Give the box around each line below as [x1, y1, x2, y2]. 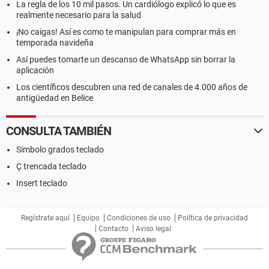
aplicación [16, 65, 54, 75]
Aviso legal [136, 225, 171, 233]
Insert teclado [16, 178, 67, 188]
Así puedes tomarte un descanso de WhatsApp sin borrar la [16, 55, 235, 64]
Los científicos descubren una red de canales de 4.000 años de [16, 82, 247, 92]
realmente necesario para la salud [16, 10, 141, 20]
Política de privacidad [178, 214, 248, 222]
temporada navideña [16, 38, 94, 47]
